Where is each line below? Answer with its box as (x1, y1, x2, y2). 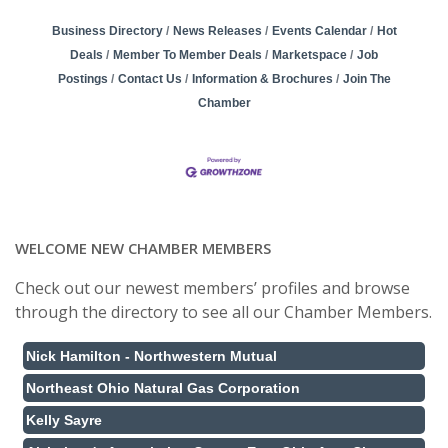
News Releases (172, 24, 262, 38)
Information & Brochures (191, 72, 333, 86)
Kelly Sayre (26, 412, 102, 429)
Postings (57, 72, 108, 86)
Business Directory (51, 24, 163, 38)
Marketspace (272, 48, 347, 62)
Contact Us (117, 72, 182, 86)
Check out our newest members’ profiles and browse (15, 277, 410, 300)
